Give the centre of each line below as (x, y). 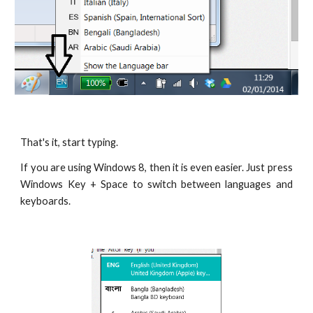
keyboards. (47, 201)
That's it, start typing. (70, 143)
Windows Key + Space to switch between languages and (156, 184)
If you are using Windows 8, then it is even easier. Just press (156, 168)
